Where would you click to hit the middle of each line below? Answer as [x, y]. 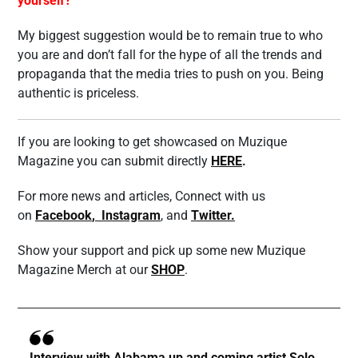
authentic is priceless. [78, 93]
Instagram [131, 215]
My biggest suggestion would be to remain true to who [170, 36]
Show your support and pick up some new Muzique [161, 251]
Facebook [64, 215]
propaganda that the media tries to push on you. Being [171, 74]
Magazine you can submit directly [114, 161]
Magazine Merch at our [83, 270]
